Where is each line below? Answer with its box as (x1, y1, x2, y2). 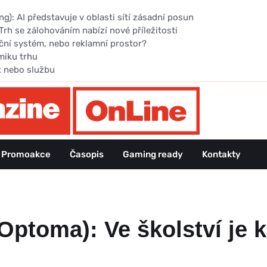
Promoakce (1, 148, 51, 160)
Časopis (70, 148, 104, 160)
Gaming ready (123, 148, 183, 160)
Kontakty (202, 148, 241, 160)
